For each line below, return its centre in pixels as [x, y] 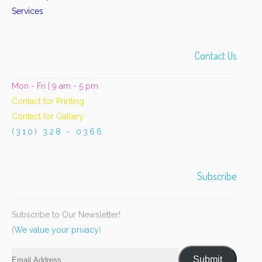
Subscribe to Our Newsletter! [66, 215]
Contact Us [216, 56]
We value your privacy [56, 230]
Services [27, 11]
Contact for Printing [48, 101]
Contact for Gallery [48, 117]
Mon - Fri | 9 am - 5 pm [55, 86]
